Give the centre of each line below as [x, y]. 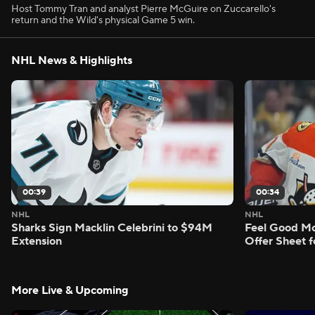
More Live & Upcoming [70, 290]
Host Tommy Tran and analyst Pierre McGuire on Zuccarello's [143, 9]
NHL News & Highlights [72, 60]
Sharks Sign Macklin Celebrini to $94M [112, 227]
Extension [37, 241]
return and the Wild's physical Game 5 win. [103, 20]
